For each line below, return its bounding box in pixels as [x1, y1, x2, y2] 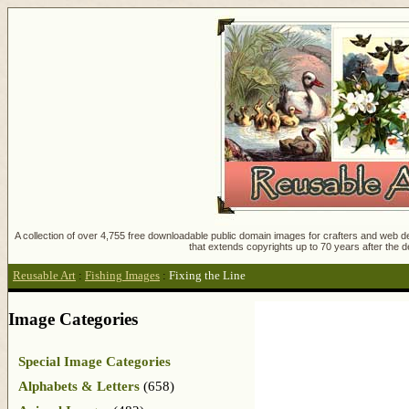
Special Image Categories [18, 353, 171, 369]
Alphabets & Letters [18, 378, 140, 393]
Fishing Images [85, 269, 160, 283]
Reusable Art [13, 269, 76, 283]
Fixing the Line [169, 269, 246, 283]
